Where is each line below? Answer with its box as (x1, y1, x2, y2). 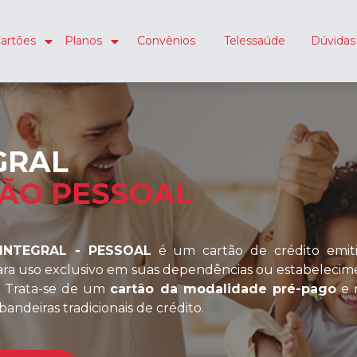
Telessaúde (223, 33, 285, 48)
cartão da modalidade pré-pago (110, 280, 337, 296)
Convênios (136, 33, 195, 48)
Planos (64, 33, 102, 48)
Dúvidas (310, 33, 355, 48)
